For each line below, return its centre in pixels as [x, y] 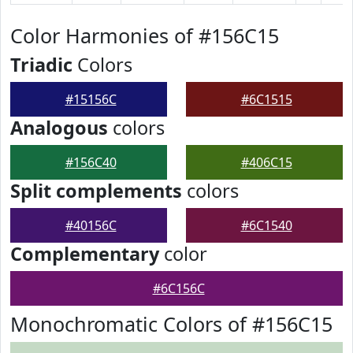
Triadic [41, 65]
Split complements [96, 191]
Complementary [85, 254]
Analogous [59, 128]
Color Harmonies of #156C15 [145, 35]
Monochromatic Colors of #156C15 [171, 324]
